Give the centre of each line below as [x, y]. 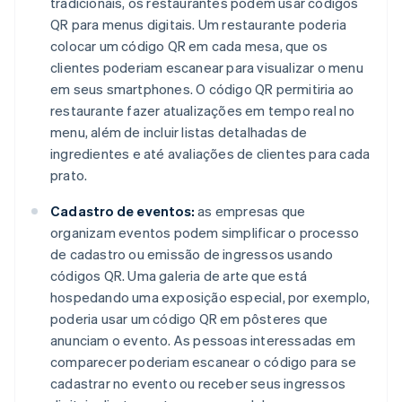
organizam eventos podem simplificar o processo [205, 232]
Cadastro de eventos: [122, 210]
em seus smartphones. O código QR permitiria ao [202, 88]
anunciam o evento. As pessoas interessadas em [203, 340]
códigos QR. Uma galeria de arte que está [179, 275]
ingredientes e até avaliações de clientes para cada [210, 153]
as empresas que [250, 210]
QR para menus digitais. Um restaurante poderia [199, 24]
